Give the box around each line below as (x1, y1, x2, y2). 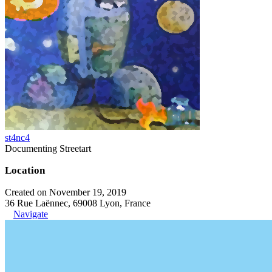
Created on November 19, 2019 (5, 186, 126, 197)
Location (5, 164, 45, 176)
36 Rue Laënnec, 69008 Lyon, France (5, 197, 151, 208)
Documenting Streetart (5, 143, 91, 154)
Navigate (13, 208, 48, 219)
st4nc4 (5, 132, 30, 143)
